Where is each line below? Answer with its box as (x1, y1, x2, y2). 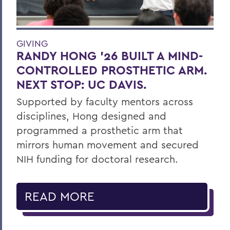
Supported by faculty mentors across (16, 95, 193, 108)
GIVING (16, 37, 48, 49)
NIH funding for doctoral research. (16, 152, 178, 165)
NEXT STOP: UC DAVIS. (16, 76, 146, 92)
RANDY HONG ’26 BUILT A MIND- (16, 48, 203, 64)
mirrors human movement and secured (16, 138, 199, 151)
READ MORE (25, 188, 94, 204)
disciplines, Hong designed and (16, 109, 166, 122)
